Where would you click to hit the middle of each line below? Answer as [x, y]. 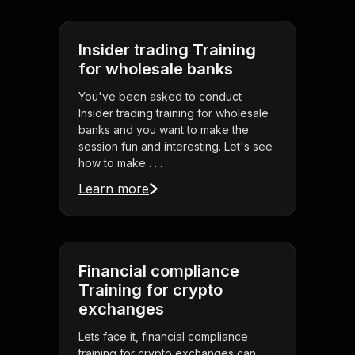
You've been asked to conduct [160, 97]
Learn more [114, 189]
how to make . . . [120, 163]
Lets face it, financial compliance [163, 337]
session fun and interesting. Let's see [176, 147]
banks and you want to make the [164, 130]
